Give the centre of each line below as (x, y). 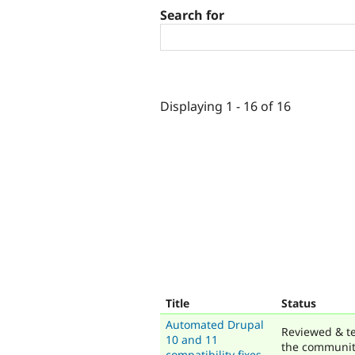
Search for (192, 15)
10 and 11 (192, 339)
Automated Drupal (215, 324)
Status (299, 303)
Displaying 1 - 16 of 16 (225, 106)
